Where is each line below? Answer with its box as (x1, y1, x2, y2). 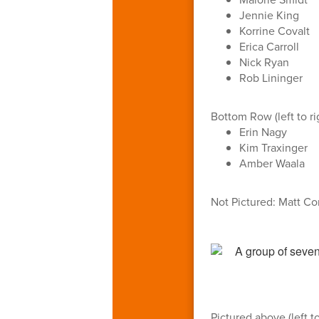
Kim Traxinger (239, 139, 308, 155)
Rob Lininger (239, 69, 303, 85)
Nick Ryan (239, 53, 289, 70)
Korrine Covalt (239, 22, 310, 38)
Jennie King (239, 6, 299, 23)
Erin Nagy (239, 123, 287, 140)
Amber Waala (239, 155, 305, 171)
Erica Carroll (239, 38, 299, 54)
